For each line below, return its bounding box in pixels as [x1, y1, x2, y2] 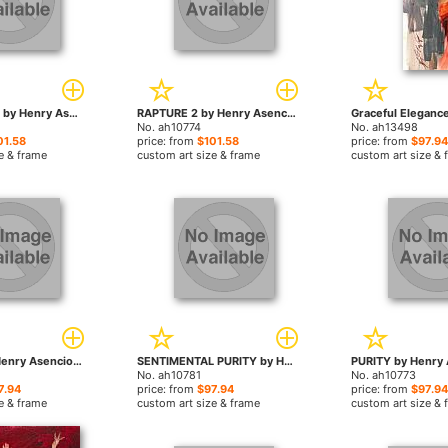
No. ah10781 [137, 368, 202, 382]
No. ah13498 [350, 120, 418, 134]
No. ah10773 [350, 368, 416, 382]
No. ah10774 [137, 120, 202, 134]
